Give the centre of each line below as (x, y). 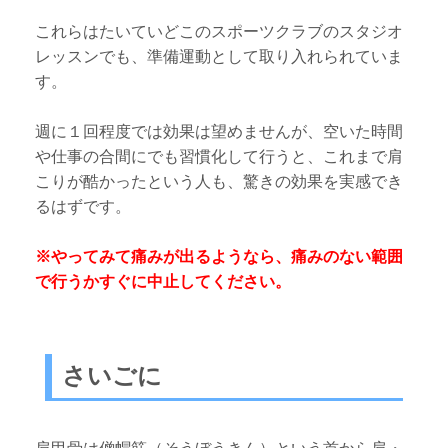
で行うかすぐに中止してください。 (163, 281)
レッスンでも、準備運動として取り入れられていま (219, 56)
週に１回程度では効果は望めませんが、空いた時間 (219, 131)
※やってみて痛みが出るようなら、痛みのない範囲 (219, 256)
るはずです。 (83, 206)
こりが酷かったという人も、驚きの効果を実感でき (219, 181)
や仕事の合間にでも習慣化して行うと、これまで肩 (219, 156)
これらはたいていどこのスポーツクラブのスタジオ (219, 31)
